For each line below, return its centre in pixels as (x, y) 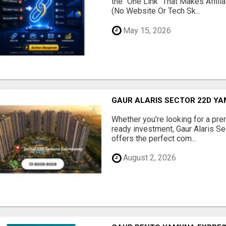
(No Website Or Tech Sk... (156, 11)
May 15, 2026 (146, 30)
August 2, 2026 (149, 158)
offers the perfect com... (154, 138)
